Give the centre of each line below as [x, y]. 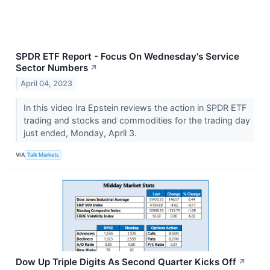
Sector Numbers [52, 68]
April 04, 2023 [47, 84]
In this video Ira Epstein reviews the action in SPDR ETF [135, 108]
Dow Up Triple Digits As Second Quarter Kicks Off [126, 262]
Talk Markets [43, 154]
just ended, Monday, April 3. [81, 133]
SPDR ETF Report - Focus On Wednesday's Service [127, 57]
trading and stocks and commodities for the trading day [137, 121]
